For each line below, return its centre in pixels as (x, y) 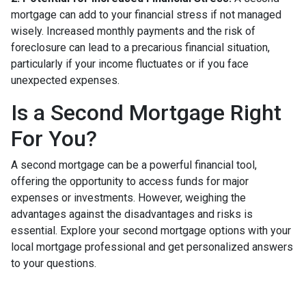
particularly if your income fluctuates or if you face (130, 64)
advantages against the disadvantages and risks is (132, 214)
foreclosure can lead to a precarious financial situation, (140, 47)
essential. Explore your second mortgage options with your (151, 231)
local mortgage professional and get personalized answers (152, 247)
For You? (54, 139)
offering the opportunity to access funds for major (130, 181)
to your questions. (54, 263)
